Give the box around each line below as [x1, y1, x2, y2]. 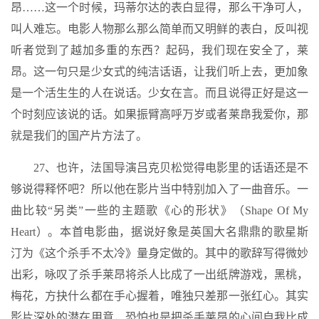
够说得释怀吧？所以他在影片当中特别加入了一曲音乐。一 [11, 183, 308, 195]
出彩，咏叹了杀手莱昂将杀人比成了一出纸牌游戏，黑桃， [11, 268, 308, 281]
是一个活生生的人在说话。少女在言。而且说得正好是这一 [11, 87, 308, 99]
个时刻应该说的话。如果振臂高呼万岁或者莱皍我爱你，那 [11, 108, 308, 120]
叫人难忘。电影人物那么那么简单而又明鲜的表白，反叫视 [11, 23, 308, 35]
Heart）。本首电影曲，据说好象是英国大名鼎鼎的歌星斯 [11, 226, 308, 238]
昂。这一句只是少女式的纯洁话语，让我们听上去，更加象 [11, 66, 308, 78]
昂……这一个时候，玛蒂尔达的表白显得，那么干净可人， [11, 1, 308, 14]
